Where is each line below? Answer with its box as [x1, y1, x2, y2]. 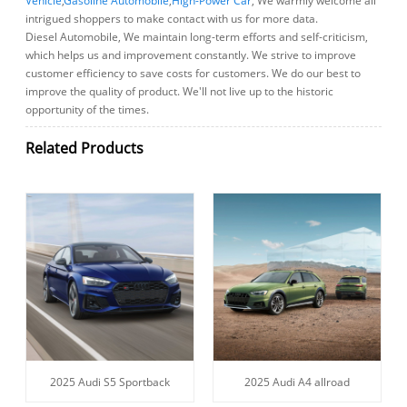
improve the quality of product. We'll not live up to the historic [25, 84, 334, 100]
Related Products [25, 137, 144, 158]
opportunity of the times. [25, 102, 150, 118]
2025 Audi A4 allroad [243, 373, 350, 390]
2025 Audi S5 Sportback [50, 373, 171, 390]
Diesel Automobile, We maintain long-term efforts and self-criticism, [25, 29, 369, 45]
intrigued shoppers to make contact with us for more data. [25, 11, 319, 27]
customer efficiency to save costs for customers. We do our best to [25, 65, 362, 82]
